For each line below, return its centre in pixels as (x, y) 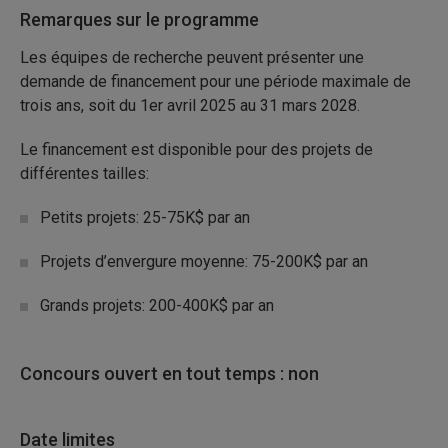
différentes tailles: (84, 173)
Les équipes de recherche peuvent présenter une (192, 57)
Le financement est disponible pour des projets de (196, 149)
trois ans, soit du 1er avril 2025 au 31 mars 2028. (190, 105)
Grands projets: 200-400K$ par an (157, 305)
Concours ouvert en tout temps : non (169, 373)
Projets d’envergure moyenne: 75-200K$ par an (204, 261)
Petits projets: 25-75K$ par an (145, 217)
